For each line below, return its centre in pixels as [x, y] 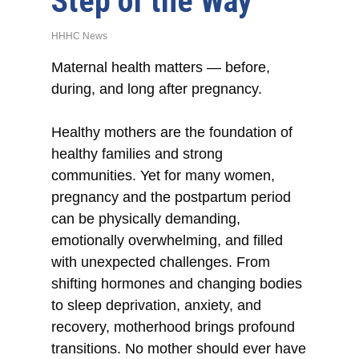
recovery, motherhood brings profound [173, 327]
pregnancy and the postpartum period [171, 198]
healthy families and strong [137, 154]
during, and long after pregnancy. [157, 89]
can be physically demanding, [146, 219]
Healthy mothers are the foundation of [172, 133]
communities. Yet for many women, [163, 176]
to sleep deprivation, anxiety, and [157, 306]
